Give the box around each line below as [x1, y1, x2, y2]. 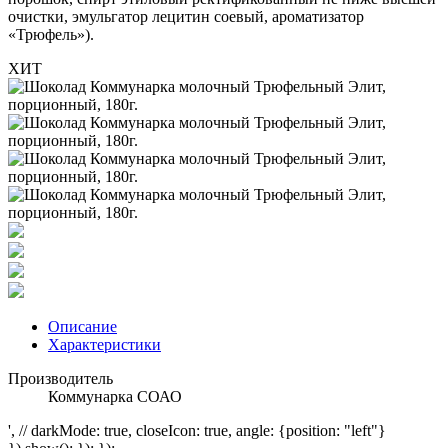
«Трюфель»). [8, 25, 94, 43]
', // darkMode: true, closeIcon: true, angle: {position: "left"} [8, 421, 386, 439]
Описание [48, 317, 117, 335]
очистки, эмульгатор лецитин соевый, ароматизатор [8, 7, 364, 25]
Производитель [8, 369, 113, 387]
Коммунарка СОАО [48, 387, 182, 405]
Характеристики [48, 335, 161, 353]
